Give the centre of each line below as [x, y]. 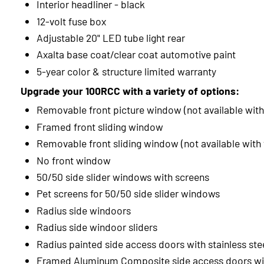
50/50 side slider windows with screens [123, 177]
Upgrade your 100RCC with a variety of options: [130, 90]
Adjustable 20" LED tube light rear [110, 38]
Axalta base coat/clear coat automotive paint [137, 54]
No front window [73, 160]
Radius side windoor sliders [97, 227]
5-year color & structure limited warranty [126, 71]
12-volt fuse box [72, 21]
